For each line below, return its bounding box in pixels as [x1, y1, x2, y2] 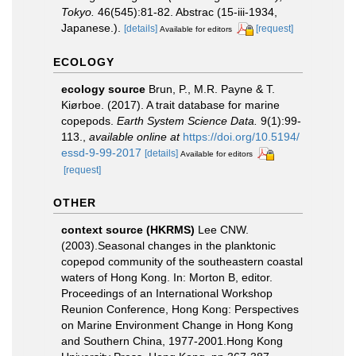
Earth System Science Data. [117, 114, 257, 127]
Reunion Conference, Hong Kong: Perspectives [61, 302, 299, 315]
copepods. [61, 114, 117, 127]
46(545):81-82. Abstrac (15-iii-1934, [95, 6, 277, 18]
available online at [89, 130, 180, 143]
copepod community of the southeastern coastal [61, 254, 303, 268]
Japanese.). [61, 21, 121, 34]
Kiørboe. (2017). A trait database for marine [61, 98, 280, 111]
